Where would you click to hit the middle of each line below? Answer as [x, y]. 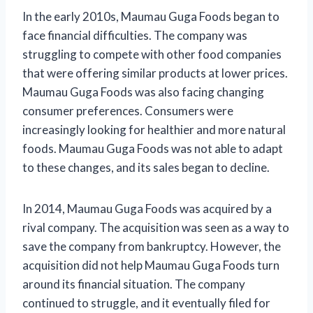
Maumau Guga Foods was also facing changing [143, 92]
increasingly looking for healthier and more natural [154, 129]
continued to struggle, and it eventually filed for [146, 303]
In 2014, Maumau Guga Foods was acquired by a [147, 208]
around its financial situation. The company [134, 284]
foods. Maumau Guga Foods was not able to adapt [153, 148]
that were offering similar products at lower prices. [155, 73]
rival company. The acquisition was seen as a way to [156, 227]
